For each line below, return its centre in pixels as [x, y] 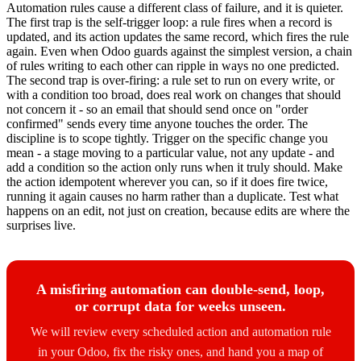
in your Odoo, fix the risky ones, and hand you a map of [180, 352]
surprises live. [41, 226]
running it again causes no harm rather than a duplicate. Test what [172, 197]
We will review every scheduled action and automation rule [180, 332]
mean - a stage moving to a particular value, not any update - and [170, 153]
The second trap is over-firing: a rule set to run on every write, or [170, 81]
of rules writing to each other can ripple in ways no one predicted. [173, 66]
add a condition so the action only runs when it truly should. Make [174, 168]
